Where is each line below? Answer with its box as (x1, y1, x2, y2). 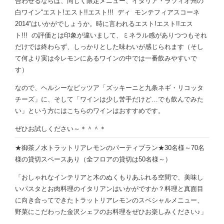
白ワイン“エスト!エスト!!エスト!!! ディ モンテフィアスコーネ (15, 8, 199, 16)
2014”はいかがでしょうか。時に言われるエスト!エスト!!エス (15, 19, 193, 27)
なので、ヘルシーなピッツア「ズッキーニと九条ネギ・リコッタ (15, 83, 203, 91)
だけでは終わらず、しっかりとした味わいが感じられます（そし (15, 42, 203, 50)
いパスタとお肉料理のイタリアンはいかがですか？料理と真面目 (15, 184, 203, 192)
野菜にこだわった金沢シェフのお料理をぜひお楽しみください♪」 (15, 207, 207, 215)
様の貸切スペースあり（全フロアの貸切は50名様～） (15, 155, 171, 163)
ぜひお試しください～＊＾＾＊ (15, 124, 106, 132)
